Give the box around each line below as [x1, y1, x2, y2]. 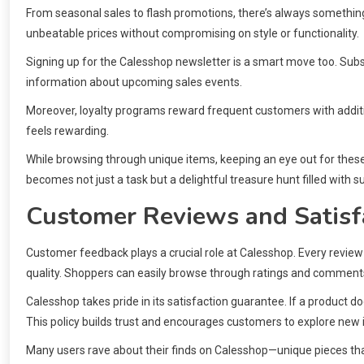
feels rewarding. [26, 124, 109, 138]
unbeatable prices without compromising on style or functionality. [26, 27, 359, 41]
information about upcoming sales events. [26, 76, 242, 89]
